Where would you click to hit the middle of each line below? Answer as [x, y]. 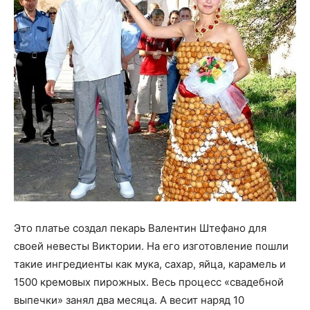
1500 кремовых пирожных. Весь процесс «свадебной [149, 282]
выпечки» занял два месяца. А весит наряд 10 [129, 300]
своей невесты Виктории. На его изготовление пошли [151, 246]
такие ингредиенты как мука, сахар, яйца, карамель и [150, 264]
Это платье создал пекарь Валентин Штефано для [140, 228]
